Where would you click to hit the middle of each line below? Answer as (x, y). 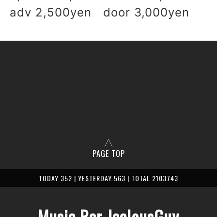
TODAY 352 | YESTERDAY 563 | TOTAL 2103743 (108, 178)
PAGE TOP (108, 154)
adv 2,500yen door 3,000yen (100, 12)
